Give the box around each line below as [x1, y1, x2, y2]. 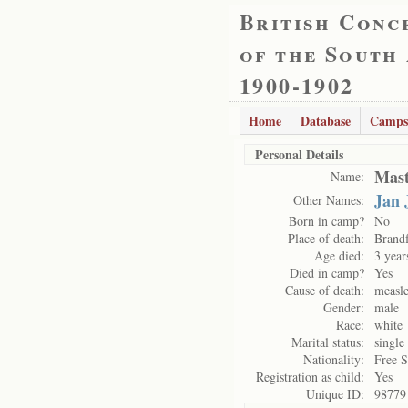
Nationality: [303, 351, 364, 368]
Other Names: [293, 191, 364, 209]
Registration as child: [256, 368, 364, 385]
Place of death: [288, 229, 364, 247]
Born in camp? [289, 212, 364, 229]
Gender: [323, 299, 364, 316]
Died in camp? [290, 264, 364, 281]
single [374, 333, 404, 351]
